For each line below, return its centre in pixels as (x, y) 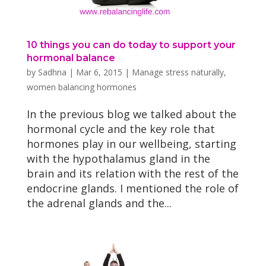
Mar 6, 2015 (99, 72)
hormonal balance (71, 58)
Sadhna (52, 72)
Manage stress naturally (178, 72)
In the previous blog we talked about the (131, 114)
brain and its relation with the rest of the (132, 173)
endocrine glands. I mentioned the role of (132, 188)
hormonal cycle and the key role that (121, 129)
